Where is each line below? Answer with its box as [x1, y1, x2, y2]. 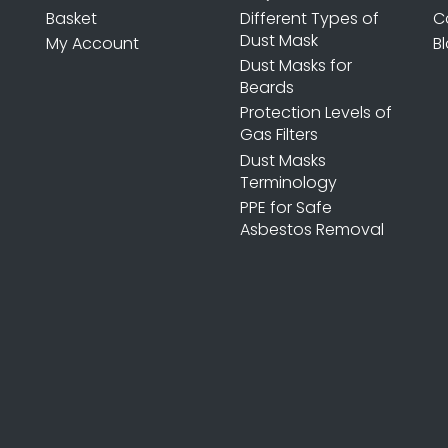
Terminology [239, 170, 337, 194]
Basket [45, 7, 97, 30]
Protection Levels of [239, 101, 392, 125]
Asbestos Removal [239, 217, 384, 241]
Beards [239, 76, 294, 100]
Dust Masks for [239, 54, 352, 78]
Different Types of [239, 7, 379, 30]
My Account [45, 32, 139, 56]
